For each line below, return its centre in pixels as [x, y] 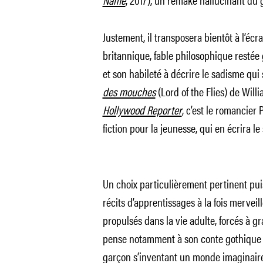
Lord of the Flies [192, 91]
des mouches [129, 91]
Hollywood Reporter [142, 109]
